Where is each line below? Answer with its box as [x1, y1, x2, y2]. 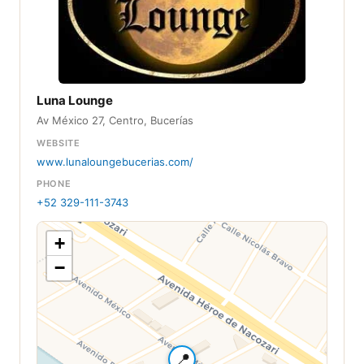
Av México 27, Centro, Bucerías [37, 113, 193, 127]
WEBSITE [37, 136, 80, 149]
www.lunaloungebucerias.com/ [37, 154, 193, 168]
